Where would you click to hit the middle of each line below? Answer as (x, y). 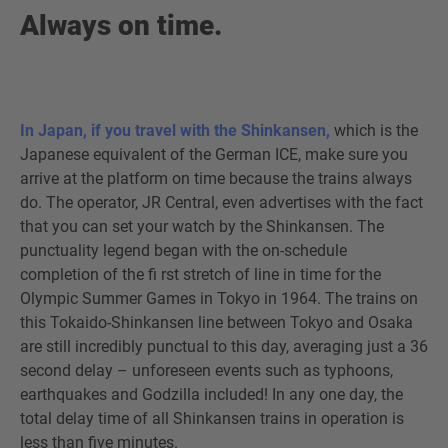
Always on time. (121, 25)
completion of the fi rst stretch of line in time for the (200, 274)
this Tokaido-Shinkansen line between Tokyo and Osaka (216, 322)
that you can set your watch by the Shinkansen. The (202, 226)
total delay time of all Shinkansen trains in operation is (212, 418)
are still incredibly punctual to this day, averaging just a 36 (224, 346)
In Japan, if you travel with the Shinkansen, (177, 130)
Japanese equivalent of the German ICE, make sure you (214, 154)
